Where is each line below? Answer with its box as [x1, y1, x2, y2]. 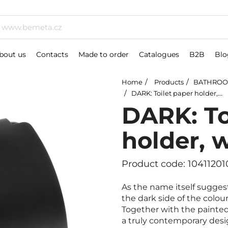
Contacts [36, 50, 68, 59]
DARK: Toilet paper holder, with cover [131, 89, 218, 97]
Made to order [78, 50, 129, 59]
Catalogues [139, 50, 179, 59]
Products [154, 78, 184, 86]
